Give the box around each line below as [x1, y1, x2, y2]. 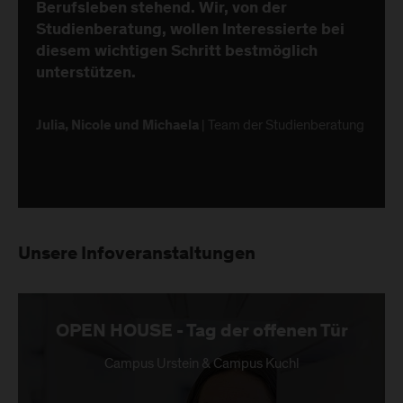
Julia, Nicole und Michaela [36, 119, 199, 133]
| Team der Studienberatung [199, 115, 364, 135]
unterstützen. [36, 66, 136, 82]
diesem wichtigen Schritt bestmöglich [36, 44, 318, 60]
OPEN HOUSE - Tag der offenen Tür [55, 323, 348, 342]
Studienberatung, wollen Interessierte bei [36, 22, 345, 39]
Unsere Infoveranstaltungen [18, 246, 255, 264]
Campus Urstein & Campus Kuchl [103, 354, 300, 373]
